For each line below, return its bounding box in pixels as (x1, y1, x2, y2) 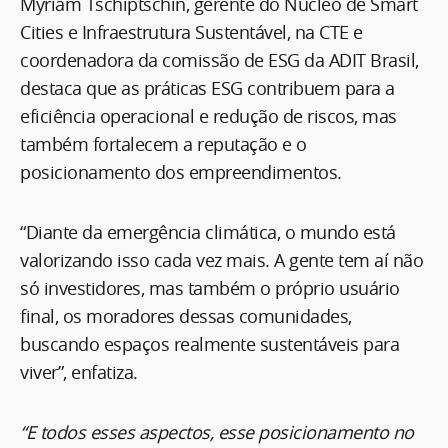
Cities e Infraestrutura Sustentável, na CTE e (20, 20, 363, 45)
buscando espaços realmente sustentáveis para (20, 332, 399, 357)
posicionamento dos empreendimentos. (20, 160, 342, 185)
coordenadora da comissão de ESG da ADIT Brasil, (20, 48, 419, 73)
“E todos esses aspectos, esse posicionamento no (20, 420, 414, 445)
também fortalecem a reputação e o (20, 132, 307, 157)
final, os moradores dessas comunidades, (20, 304, 352, 329)
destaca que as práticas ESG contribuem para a (20, 76, 395, 101)
